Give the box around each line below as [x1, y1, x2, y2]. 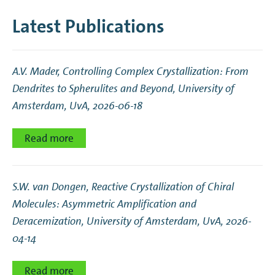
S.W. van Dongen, [12, 180, 91, 194]
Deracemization [12, 214, 82, 228]
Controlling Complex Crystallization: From [63, 64, 249, 79]
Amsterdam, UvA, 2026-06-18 [12, 99, 142, 113]
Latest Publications [12, 15, 165, 39]
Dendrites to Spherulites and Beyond [12, 82, 173, 96]
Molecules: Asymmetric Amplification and [12, 197, 196, 211]
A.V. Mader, [12, 64, 63, 79]
